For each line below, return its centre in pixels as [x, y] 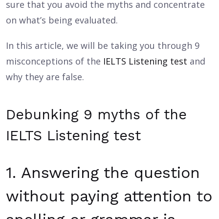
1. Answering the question [103, 173]
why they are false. [45, 77]
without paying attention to [109, 196]
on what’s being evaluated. [62, 20]
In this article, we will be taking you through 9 [103, 45]
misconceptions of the [55, 61]
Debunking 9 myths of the [96, 114]
